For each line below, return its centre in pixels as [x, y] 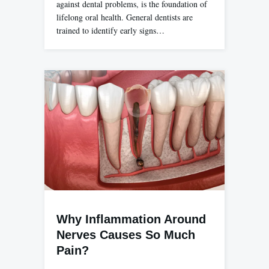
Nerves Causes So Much [126, 234]
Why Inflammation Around [131, 219]
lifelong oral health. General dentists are [125, 17]
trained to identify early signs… [110, 30]
